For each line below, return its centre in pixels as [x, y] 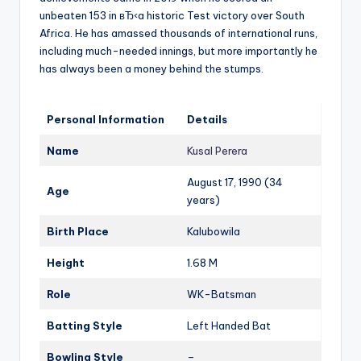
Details [207, 119]
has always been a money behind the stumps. [151, 68]
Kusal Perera [217, 150]
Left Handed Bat [229, 325]
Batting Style [85, 325]
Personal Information [106, 119]
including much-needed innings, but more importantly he [178, 50]
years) [203, 199]
